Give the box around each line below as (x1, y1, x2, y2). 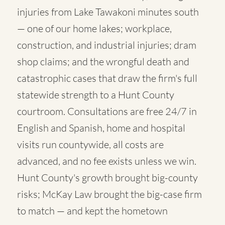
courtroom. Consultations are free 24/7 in (17, 105, 197, 118)
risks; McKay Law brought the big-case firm (17, 188, 202, 200)
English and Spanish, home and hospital (17, 122, 185, 134)
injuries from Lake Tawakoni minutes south (17, 6, 199, 18)
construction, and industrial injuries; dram (17, 39, 196, 51)
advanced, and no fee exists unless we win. (17, 155, 196, 167)
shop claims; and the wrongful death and (17, 55, 189, 68)
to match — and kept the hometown (17, 204, 168, 217)
